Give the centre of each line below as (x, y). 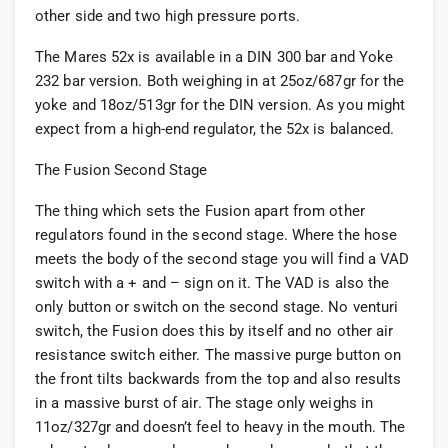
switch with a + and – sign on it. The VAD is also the (212, 283)
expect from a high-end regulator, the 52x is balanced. (215, 129)
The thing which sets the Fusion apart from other (200, 211)
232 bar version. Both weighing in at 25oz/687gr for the (220, 81)
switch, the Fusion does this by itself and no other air (214, 331)
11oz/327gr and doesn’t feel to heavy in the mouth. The (220, 427)
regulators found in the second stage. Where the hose (216, 235)
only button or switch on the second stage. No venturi (217, 307)
